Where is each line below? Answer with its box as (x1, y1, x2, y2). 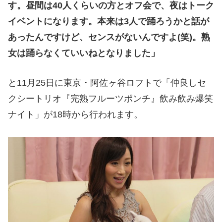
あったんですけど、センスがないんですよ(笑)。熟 (8, 32, 210, 42)
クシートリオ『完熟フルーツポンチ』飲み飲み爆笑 (8, 94, 213, 104)
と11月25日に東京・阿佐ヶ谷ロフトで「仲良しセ (8, 78, 206, 88)
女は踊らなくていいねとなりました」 (8, 48, 160, 58)
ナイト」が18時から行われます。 (8, 110, 143, 120)
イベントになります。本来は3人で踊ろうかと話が (8, 16, 209, 26)
